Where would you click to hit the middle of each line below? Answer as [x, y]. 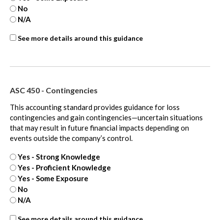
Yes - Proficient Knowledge [64, 168]
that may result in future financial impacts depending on [99, 128]
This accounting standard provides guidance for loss [52, 107]
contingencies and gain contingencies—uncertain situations [106, 118]
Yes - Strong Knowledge [59, 157]
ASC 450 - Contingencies [54, 90]
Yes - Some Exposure [53, 179]
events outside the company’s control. [71, 138]
